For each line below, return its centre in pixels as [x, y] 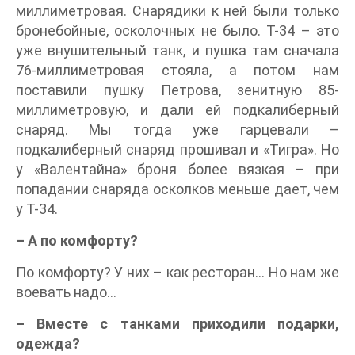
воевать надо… [66, 292]
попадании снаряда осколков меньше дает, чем [177, 189]
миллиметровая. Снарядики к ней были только [177, 11]
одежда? [48, 344]
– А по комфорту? [77, 240]
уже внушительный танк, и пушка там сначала [177, 50]
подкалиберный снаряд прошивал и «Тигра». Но [177, 149]
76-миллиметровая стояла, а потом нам [177, 70]
